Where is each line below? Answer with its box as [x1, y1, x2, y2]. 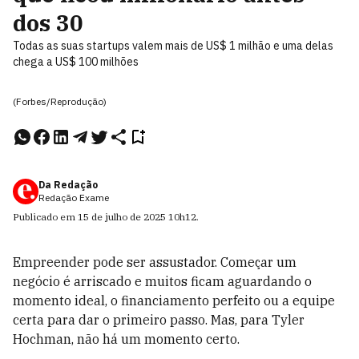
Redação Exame [38, 192, 109, 204]
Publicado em [13, 211, 78, 223]
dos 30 [13, 8, 83, 38]
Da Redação [38, 179, 98, 191]
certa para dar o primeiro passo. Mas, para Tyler [13, 312, 305, 328]
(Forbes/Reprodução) [13, 95, 107, 107]
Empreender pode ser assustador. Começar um [13, 254, 296, 270]
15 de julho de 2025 [78, 211, 166, 223]
